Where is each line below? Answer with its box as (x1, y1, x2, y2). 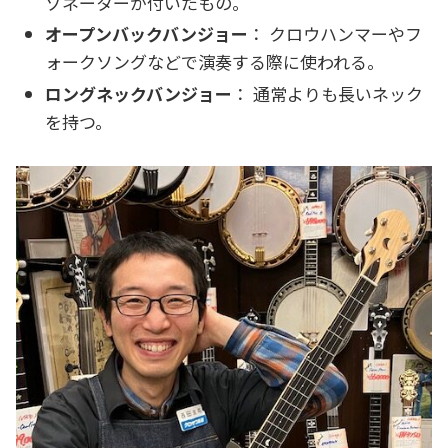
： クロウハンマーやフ (248, 21, 423, 47)
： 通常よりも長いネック (232, 80, 424, 106)
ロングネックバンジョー (45, 80, 233, 106)
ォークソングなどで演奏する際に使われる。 (45, 49, 385, 75)
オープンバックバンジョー (45, 21, 249, 47)
